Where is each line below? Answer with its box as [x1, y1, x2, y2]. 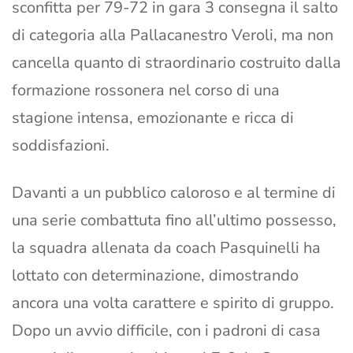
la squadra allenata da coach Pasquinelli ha [12, 237, 321, 259]
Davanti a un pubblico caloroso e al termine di [12, 182, 336, 204]
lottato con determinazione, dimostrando [12, 265, 299, 287]
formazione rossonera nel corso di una [12, 80, 280, 102]
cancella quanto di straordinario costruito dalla [12, 52, 341, 74]
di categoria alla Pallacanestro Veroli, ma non [12, 24, 333, 46]
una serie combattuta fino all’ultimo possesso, [12, 210, 336, 232]
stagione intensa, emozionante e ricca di [12, 107, 294, 129]
